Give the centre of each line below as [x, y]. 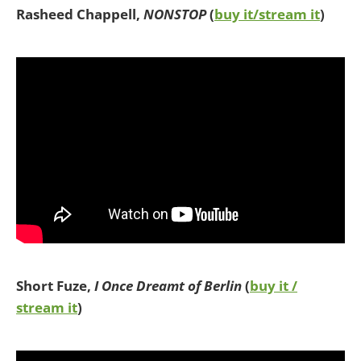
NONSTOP [175, 14]
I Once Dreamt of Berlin [166, 286]
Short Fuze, [54, 286]
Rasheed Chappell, [80, 14]
